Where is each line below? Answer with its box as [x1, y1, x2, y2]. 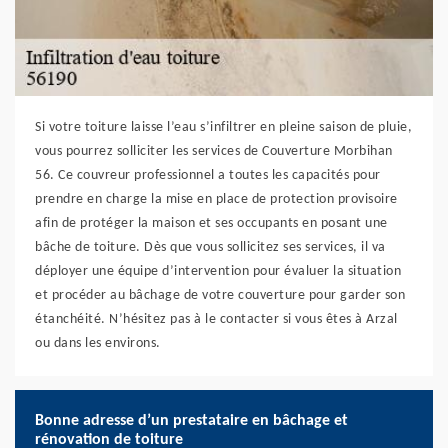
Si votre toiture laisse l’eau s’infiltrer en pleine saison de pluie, [35, 120, 412, 135]
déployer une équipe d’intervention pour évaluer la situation [35, 264, 401, 279]
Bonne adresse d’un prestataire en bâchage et [35, 413, 348, 429]
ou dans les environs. [35, 336, 161, 351]
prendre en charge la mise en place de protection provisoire [35, 192, 398, 207]
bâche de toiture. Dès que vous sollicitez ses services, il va [35, 240, 386, 255]
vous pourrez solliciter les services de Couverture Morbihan [35, 144, 393, 159]
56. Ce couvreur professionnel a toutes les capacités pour [35, 168, 381, 183]
